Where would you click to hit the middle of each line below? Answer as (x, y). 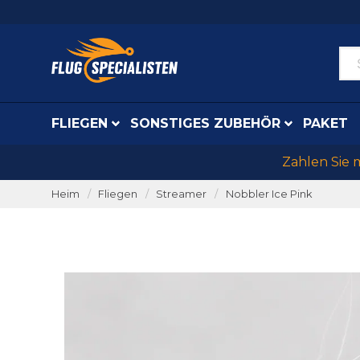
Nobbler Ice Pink (268, 194)
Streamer (182, 194)
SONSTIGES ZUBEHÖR (205, 123)
